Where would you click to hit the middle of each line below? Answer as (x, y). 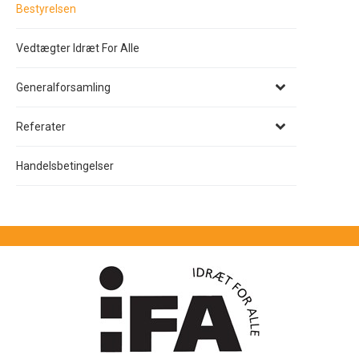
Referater (41, 126)
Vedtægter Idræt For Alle (78, 48)
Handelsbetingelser (65, 165)
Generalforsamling (63, 87)
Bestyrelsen (46, 8)
